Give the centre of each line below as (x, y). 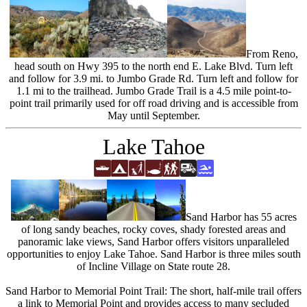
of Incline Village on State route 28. (153, 266)
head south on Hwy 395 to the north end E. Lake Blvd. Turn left (153, 66)
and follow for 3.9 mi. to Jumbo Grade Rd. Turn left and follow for (153, 78)
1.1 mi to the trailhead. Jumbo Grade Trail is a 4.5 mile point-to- (153, 91)
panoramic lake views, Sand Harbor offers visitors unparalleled (153, 242)
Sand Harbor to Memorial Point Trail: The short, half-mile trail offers (153, 291)
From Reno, (272, 54)
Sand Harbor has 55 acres (241, 217)
